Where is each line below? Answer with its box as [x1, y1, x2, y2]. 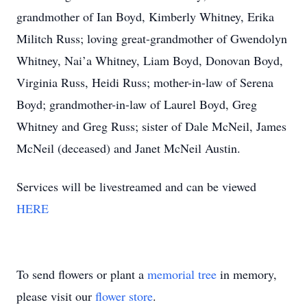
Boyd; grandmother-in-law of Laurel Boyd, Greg [16, 96, 257, 112]
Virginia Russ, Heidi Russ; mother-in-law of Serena [16, 74, 273, 90]
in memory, [217, 266, 277, 282]
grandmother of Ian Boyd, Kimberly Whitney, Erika [16, 8, 274, 25]
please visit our [16, 288, 95, 304]
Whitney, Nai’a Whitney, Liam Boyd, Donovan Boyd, [16, 52, 283, 69]
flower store [95, 288, 153, 304]
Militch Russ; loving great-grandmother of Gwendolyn [16, 30, 287, 47]
